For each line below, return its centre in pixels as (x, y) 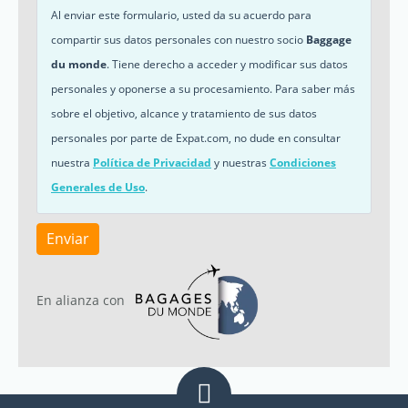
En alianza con (82, 301)
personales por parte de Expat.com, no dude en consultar (196, 138)
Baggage (329, 39)
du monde (79, 64)
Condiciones (303, 162)
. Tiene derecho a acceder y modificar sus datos (227, 64)
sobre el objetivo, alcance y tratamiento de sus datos (184, 113)
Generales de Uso (98, 187)
